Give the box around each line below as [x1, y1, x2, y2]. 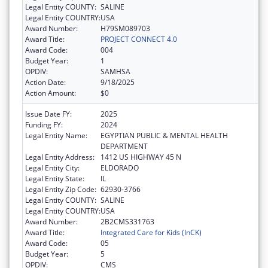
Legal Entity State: [25, 173, 84, 184]
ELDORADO [100, 163, 139, 173]
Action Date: [25, 77, 66, 88]
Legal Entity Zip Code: [25, 184, 96, 195]
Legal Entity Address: [25, 152, 95, 163]
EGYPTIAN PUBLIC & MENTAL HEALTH [100, 130, 228, 141]
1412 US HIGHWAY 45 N [100, 152, 181, 163]
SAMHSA [100, 66, 130, 77]
